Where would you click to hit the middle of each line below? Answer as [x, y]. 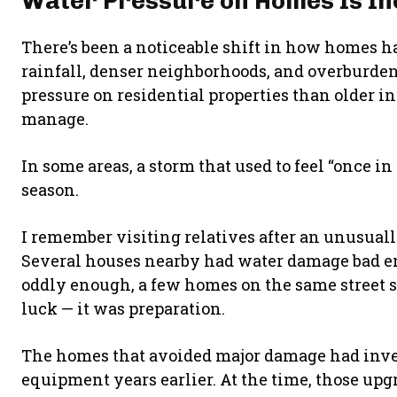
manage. [55, 119]
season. [50, 190]
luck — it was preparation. [123, 308]
